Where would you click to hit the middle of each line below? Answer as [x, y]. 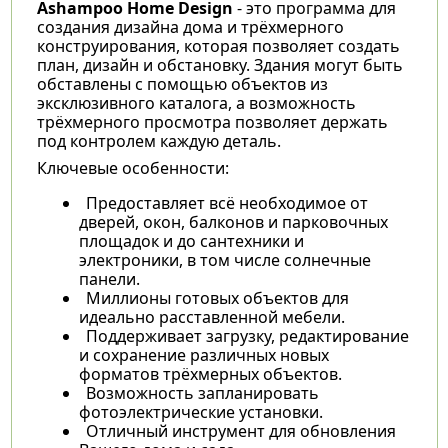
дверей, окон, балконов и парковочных [233, 221]
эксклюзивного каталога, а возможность [196, 102]
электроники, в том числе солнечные [224, 259]
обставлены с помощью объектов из [182, 83]
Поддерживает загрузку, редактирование [247, 335]
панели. [109, 278]
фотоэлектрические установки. [200, 411]
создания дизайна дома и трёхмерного [190, 26]
